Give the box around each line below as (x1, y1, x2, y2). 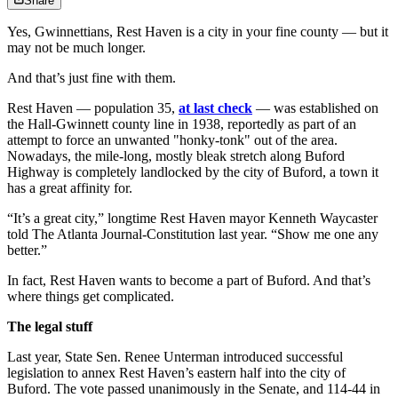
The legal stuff (7, 319, 92, 335)
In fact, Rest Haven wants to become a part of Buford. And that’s (7, 273, 370, 289)
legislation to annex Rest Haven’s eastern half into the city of (7, 365, 346, 381)
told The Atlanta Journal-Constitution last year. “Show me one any (7, 227, 378, 243)
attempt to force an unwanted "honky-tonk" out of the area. (7, 132, 338, 148)
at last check (179, 100, 252, 116)
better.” (7, 243, 47, 259)
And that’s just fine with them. (7, 70, 176, 86)
